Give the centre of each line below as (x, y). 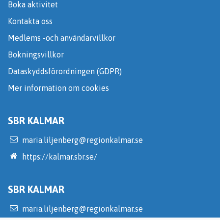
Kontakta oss (30, 21)
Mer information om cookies (58, 88)
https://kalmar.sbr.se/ (60, 157)
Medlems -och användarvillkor (62, 38)
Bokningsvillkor (36, 55)
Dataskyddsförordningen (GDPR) (65, 71)
